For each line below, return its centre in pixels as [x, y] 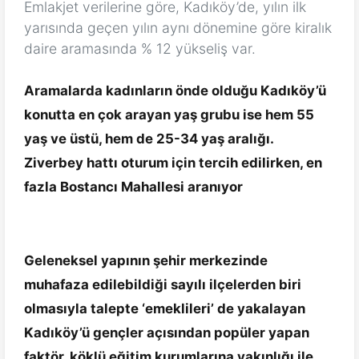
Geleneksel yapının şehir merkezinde [146, 261]
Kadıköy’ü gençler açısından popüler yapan [167, 333]
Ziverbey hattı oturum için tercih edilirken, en [173, 163]
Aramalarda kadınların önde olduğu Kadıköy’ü [175, 91]
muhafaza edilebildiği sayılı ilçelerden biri [163, 285]
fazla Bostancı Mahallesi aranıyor [133, 187]
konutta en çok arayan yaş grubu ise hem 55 [169, 115]
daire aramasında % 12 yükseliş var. [140, 49]
